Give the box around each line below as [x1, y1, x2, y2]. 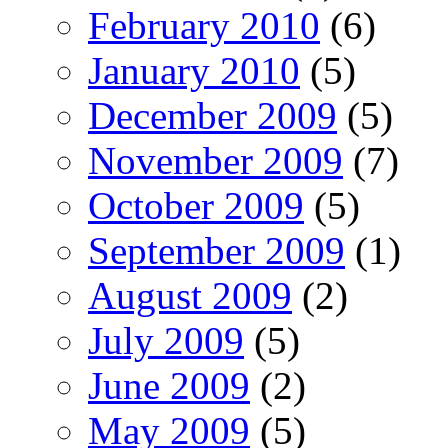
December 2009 [88, 93, 337, 137]
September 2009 [88, 228, 345, 272]
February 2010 [88, 3, 320, 47]
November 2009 [88, 138, 343, 182]
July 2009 [88, 318, 244, 362]
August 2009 [88, 273, 292, 317]
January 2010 [88, 48, 300, 92]
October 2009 [88, 183, 304, 227]
